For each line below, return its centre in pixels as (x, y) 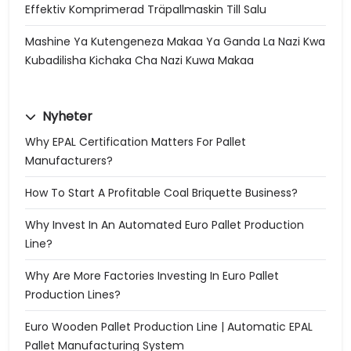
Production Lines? (73, 295)
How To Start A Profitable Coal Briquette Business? (161, 193)
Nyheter (66, 116)
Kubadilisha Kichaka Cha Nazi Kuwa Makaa (139, 60)
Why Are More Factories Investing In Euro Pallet (152, 276)
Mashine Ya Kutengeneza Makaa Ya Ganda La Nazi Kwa (175, 42)
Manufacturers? (69, 161)
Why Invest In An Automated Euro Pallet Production (165, 225)
